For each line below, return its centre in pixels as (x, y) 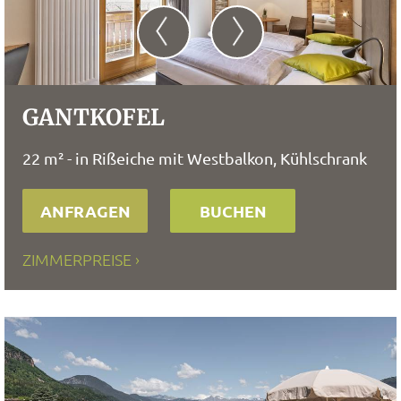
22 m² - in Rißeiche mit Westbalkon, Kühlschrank (195, 158)
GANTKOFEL (94, 117)
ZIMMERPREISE (77, 259)
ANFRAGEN (85, 211)
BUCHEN (233, 211)
